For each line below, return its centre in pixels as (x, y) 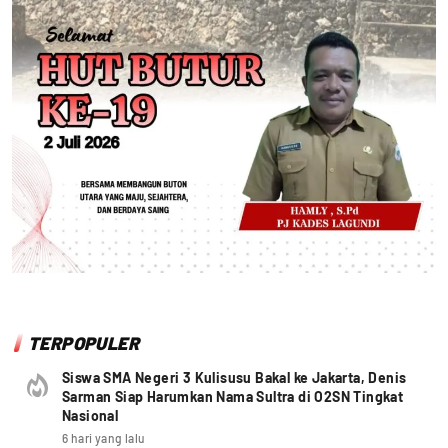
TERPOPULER (83, 342)
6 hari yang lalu (103, 437)
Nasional (90, 415)
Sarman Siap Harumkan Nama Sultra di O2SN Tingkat (233, 396)
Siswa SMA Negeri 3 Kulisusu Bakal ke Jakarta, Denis (234, 377)
